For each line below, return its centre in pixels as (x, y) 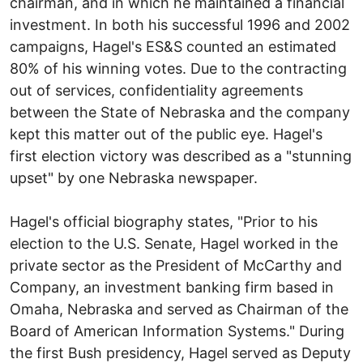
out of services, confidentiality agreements (156, 90)
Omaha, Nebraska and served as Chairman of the (179, 309)
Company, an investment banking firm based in (172, 287)
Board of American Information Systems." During (177, 331)
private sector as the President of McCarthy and (176, 265)
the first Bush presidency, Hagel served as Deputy (180, 352)
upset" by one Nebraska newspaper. (134, 177)
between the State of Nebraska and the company (180, 112)
